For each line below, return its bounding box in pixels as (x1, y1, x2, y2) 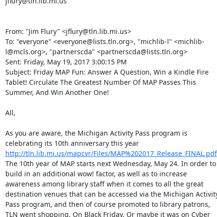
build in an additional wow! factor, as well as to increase (5, 169, 187, 178)
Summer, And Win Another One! (5, 88, 111, 97)
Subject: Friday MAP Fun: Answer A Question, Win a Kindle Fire (5, 67, 209, 77)
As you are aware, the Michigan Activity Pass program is (5, 128, 187, 138)
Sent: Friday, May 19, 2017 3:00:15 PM (5, 57, 129, 66)
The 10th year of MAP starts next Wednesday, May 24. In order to (5, 159, 216, 168)
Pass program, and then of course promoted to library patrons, (5, 200, 210, 209)
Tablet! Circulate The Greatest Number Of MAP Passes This (5, 77, 196, 87)
